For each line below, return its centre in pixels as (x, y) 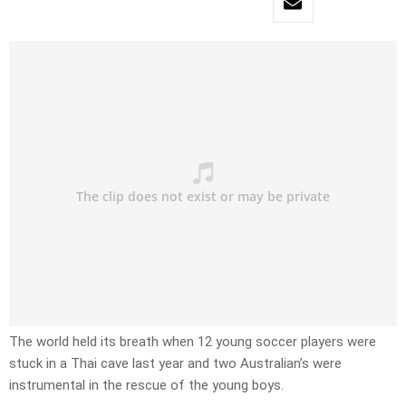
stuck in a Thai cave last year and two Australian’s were (175, 364)
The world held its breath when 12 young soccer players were (193, 342)
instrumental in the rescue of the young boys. (146, 386)
